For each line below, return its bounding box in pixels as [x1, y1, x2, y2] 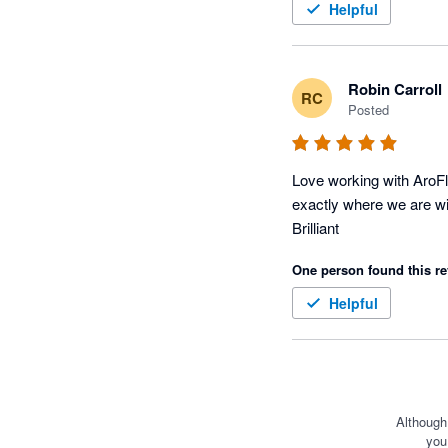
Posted [348, 100, 389, 120]
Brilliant [292, 217, 339, 239]
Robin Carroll [348, 78, 442, 101]
